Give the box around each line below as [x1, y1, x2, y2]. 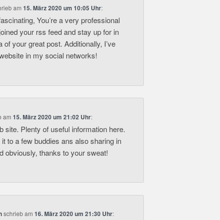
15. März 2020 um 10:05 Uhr [23, 3, 102, 13]
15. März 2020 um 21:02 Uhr [13, 112, 91, 121]
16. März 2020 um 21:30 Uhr [34, 209, 113, 219]
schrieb [3, 209, 24, 218]
